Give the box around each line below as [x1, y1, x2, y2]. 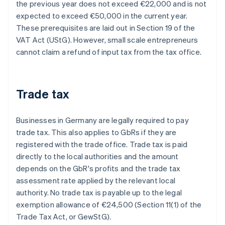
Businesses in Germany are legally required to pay [16, 115, 189, 126]
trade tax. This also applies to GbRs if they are [16, 127, 177, 138]
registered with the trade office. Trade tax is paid [16, 139, 188, 150]
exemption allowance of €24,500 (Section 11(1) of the [16, 199, 202, 210]
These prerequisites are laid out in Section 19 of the [16, 23, 195, 33]
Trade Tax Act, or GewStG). [16, 211, 111, 222]
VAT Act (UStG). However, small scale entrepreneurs [16, 35, 198, 45]
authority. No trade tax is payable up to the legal [16, 187, 182, 198]
